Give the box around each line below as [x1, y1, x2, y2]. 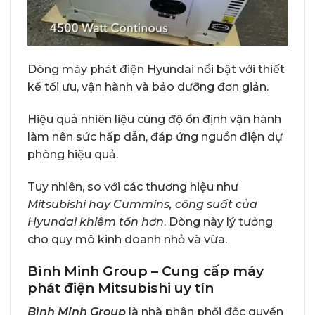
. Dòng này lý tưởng [164, 214, 273, 229]
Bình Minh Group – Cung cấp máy [27, 262, 264, 280]
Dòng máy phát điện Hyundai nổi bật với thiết [27, 63, 285, 77]
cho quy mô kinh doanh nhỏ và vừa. [27, 232, 227, 246]
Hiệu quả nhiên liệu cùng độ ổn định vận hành [27, 112, 281, 126]
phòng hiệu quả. [27, 147, 118, 161]
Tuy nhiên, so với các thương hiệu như [27, 179, 238, 193]
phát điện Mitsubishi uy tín [27, 279, 214, 297]
